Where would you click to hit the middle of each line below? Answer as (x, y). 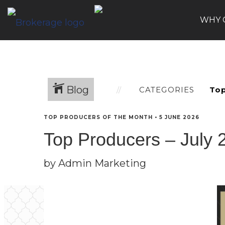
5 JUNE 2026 (179, 117)
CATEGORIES (167, 89)
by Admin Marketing (95, 163)
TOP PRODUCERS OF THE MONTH (98, 117)
